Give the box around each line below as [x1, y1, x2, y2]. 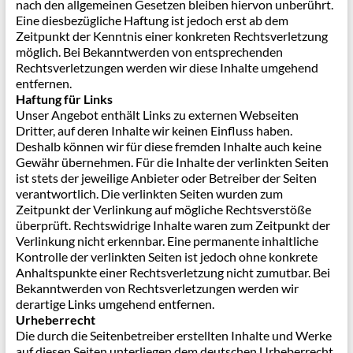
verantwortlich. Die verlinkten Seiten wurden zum [15, 186, 283, 201]
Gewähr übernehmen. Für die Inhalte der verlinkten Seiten [15, 154, 329, 169]
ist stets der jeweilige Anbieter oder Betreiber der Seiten [15, 170, 317, 185]
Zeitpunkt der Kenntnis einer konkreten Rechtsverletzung [15, 28, 328, 43]
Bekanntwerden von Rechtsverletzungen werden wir [15, 281, 299, 295]
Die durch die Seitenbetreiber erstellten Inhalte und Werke [15, 328, 332, 343]
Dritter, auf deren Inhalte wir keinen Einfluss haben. [15, 123, 292, 138]
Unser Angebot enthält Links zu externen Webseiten [15, 107, 299, 122]
